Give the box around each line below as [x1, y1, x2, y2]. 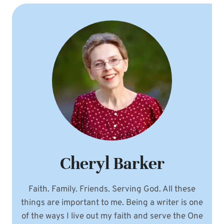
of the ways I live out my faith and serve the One [21, 210, 203, 222]
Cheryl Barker [59, 152, 164, 174]
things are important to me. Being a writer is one [21, 197, 203, 208]
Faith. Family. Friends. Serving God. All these [28, 183, 195, 195]
